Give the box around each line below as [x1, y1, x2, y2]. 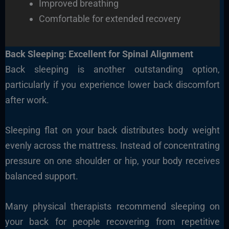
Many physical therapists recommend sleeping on [5, 200, 220, 212]
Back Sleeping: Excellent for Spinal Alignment [5, 48, 193, 59]
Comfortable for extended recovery [38, 13, 181, 24]
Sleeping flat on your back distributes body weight [5, 124, 220, 135]
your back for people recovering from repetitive [5, 216, 220, 227]
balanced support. [5, 170, 78, 181]
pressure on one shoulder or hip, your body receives [5, 155, 220, 166]
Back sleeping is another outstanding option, [5, 63, 220, 75]
